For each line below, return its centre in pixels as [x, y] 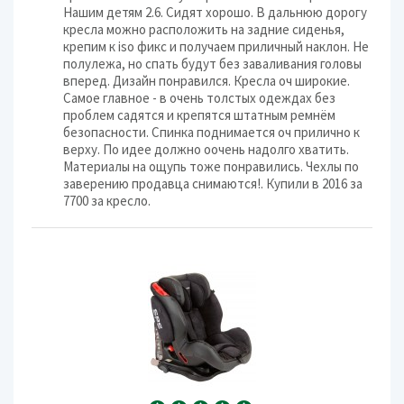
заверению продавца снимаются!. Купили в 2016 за [213, 184]
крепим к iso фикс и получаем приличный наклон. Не [216, 46]
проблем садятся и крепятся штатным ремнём [199, 115]
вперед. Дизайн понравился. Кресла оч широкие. [207, 81]
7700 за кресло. [107, 201]
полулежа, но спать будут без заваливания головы [212, 64]
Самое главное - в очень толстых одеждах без [199, 98]
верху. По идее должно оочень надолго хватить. [206, 149]
